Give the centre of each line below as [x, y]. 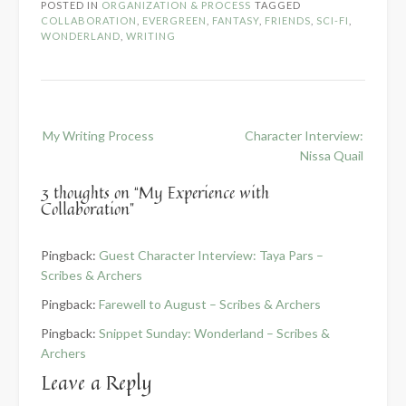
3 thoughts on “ [90, 192]
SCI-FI [333, 20]
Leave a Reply [97, 382]
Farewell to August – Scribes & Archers [210, 304]
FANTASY [236, 20]
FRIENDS [288, 20]
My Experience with [204, 192]
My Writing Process [98, 135]
